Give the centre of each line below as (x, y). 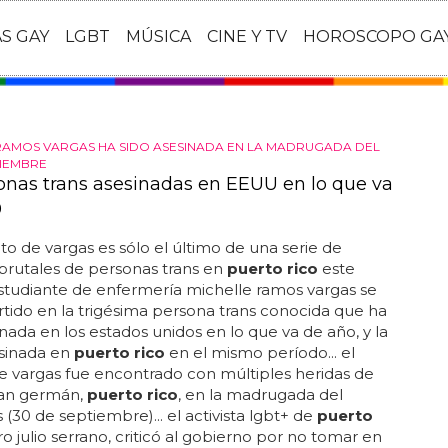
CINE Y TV (247, 37)
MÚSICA (158, 37)
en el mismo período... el (259, 352)
